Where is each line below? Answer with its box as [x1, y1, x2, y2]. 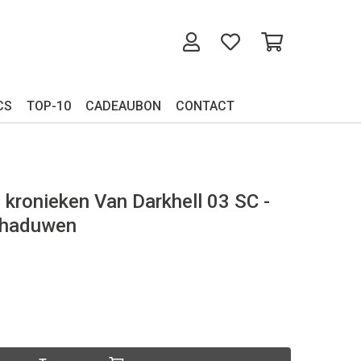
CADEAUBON [85, 98, 161, 114]
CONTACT [175, 98, 234, 114]
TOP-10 [26, 98, 71, 114]
